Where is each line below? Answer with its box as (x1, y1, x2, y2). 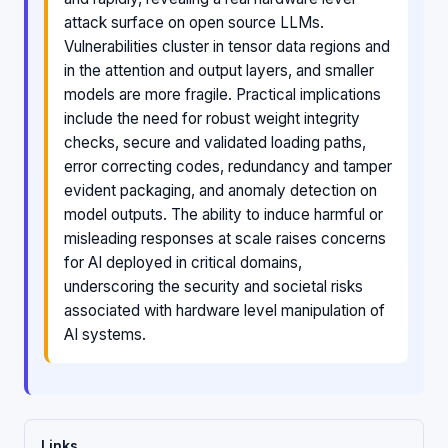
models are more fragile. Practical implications (64, 84, 381, 104)
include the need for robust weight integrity (64, 108, 360, 128)
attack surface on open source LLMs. (64, 12, 324, 32)
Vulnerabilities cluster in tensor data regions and (64, 36, 390, 56)
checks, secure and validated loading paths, (64, 132, 366, 152)
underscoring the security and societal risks (64, 276, 363, 296)
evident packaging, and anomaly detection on (64, 180, 377, 200)
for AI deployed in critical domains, (64, 252, 302, 272)
